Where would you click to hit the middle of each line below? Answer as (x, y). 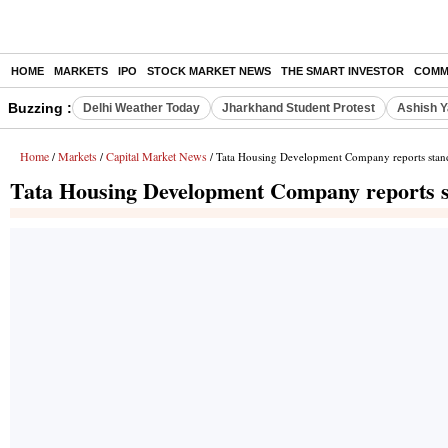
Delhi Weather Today (141, 108)
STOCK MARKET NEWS (209, 71)
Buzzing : (40, 108)
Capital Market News (156, 156)
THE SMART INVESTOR (342, 71)
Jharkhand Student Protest (298, 108)
